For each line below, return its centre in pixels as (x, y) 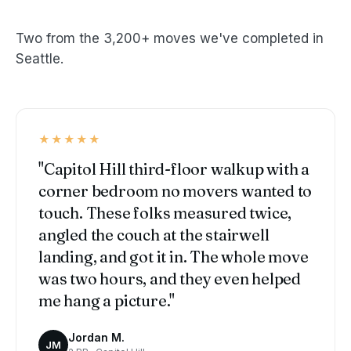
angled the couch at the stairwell (154, 235)
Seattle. (40, 59)
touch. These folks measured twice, (165, 213)
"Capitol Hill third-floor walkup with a (174, 169)
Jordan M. (96, 338)
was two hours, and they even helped (170, 279)
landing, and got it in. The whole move (174, 257)
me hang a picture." (107, 301)
